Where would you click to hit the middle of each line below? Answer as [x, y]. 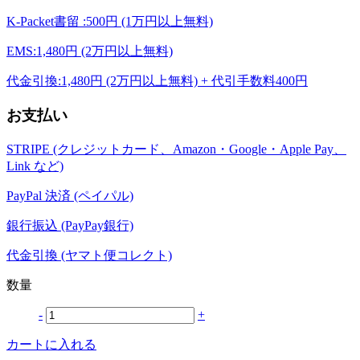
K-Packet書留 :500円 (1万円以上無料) [110, 22]
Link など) [35, 166]
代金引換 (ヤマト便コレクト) [89, 255]
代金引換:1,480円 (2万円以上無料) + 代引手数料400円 [157, 81]
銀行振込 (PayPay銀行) [70, 225]
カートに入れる [51, 344]
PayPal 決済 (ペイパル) [70, 195]
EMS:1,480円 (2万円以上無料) [90, 51]
